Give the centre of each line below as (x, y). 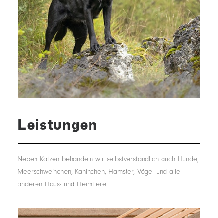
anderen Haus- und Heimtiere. (63, 184)
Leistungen (57, 125)
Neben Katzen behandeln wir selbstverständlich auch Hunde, (108, 159)
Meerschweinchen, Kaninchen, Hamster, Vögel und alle (99, 172)
